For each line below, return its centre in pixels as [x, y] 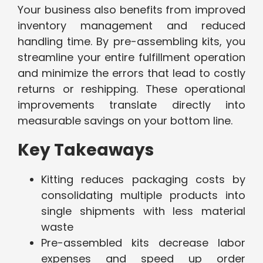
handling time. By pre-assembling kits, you [131, 42]
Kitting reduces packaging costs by [143, 180]
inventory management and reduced [131, 26]
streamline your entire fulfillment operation [131, 58]
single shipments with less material [143, 211]
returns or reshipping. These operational [131, 89]
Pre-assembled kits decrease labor [143, 243]
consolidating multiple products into [143, 195]
